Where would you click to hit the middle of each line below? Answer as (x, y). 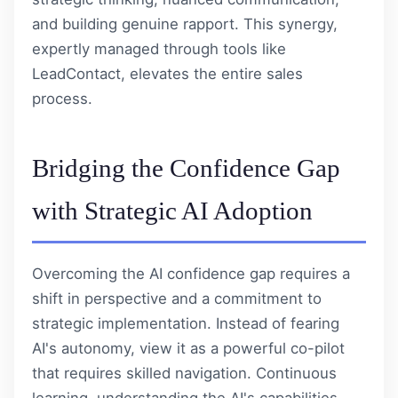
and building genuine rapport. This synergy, (185, 24)
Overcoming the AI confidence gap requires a (191, 273)
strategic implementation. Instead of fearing (186, 323)
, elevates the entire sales (212, 73)
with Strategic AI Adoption (172, 210)
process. (62, 98)
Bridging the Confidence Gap (186, 167)
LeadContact (76, 73)
